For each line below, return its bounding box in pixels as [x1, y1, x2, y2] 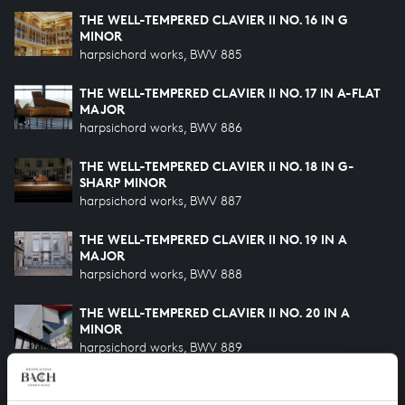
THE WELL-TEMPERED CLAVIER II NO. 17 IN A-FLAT [80, 85, 381, 100]
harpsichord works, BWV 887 [80, 193, 241, 208]
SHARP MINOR [80, 174, 166, 190]
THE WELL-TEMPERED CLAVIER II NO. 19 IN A [80, 231, 347, 247]
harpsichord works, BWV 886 [80, 119, 242, 135]
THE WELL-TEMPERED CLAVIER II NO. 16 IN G [80, 12, 348, 27]
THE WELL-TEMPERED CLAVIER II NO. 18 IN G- [80, 158, 354, 174]
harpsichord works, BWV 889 [80, 339, 242, 354]
